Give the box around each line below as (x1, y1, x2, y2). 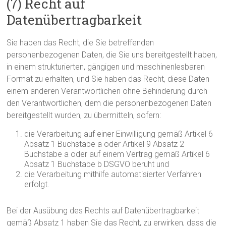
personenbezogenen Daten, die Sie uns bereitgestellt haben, (7, 50, 217, 60)
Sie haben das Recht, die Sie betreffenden (7, 38, 154, 47)
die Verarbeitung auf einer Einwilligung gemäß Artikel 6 (24, 129, 213, 139)
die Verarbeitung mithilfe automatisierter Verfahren (24, 169, 202, 179)
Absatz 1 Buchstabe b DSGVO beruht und (24, 159, 169, 169)
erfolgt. (24, 180, 50, 189)
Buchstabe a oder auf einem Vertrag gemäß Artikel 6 (24, 149, 210, 159)
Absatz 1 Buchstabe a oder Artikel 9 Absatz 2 (24, 139, 185, 149)
